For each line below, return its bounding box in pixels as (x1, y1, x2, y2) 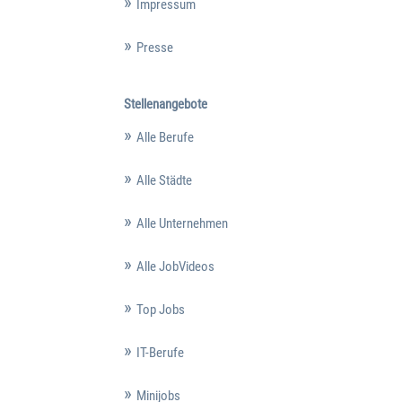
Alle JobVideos (135, 258, 214, 275)
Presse (135, 39, 173, 57)
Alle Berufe (135, 128, 194, 145)
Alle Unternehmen (135, 214, 228, 232)
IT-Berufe (135, 344, 184, 361)
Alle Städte (135, 171, 192, 188)
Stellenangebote (123, 95, 207, 112)
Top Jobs (135, 301, 185, 318)
